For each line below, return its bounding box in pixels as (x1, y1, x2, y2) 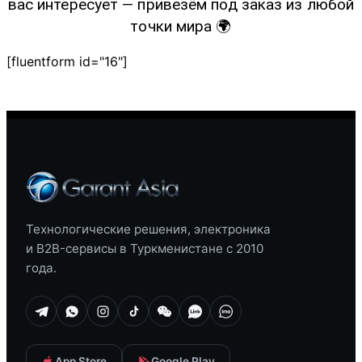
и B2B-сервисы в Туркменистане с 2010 (26, 241, 263, 257)
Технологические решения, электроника (26, 221, 271, 238)
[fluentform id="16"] (6, 53, 128, 70)
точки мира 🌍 (130, 17, 232, 36)
